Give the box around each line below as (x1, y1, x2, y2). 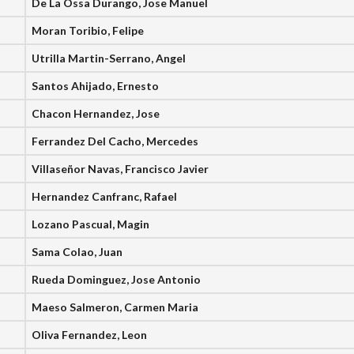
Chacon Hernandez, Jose (32, 107, 160, 120)
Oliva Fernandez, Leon (32, 328, 148, 341)
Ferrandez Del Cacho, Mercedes (32, 134, 199, 148)
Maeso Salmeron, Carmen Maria (32, 300, 199, 314)
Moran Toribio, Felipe (32, 24, 145, 37)
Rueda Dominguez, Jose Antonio (32, 273, 201, 286)
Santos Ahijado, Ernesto (32, 79, 160, 92)
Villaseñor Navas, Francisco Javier (32, 162, 209, 175)
